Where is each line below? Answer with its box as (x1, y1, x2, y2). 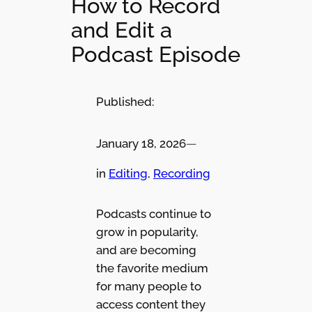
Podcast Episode (71, 41, 241, 67)
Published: (95, 95, 154, 109)
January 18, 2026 (95, 136, 186, 150)
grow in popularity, (95, 225, 198, 240)
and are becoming (95, 243, 196, 258)
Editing (108, 166, 148, 180)
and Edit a (71, 17, 173, 42)
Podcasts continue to (95, 207, 211, 221)
